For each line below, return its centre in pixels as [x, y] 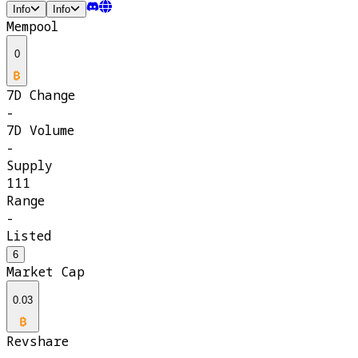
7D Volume [40, 131]
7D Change [41, 95]
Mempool [32, 26]
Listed [29, 236]
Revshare [38, 342]
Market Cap [46, 272]
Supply [30, 166]
